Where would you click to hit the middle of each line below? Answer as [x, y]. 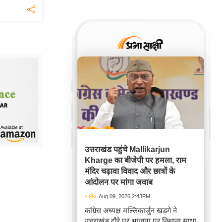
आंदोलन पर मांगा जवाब [119, 182]
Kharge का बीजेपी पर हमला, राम [136, 160]
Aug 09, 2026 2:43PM [124, 196]
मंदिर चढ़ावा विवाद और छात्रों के [130, 171]
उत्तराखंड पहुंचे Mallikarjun [127, 149]
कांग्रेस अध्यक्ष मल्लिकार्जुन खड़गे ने [131, 210]
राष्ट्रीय [90, 196]
